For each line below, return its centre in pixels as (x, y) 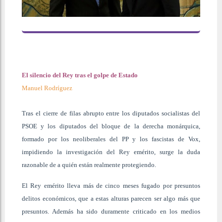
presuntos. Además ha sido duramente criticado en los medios (111, 211)
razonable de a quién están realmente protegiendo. (89, 165)
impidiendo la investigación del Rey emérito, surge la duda (111, 152)
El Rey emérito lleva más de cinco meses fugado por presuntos (111, 185)
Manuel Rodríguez (47, 88)
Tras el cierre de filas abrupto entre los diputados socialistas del (111, 113)
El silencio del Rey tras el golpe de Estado (80, 75)
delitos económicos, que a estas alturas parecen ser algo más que (111, 198)
